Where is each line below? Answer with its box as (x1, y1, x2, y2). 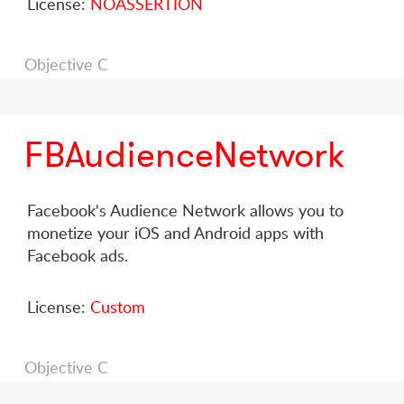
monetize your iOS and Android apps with (27, 222, 324, 243)
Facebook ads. (27, 244, 128, 266)
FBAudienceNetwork (24, 132, 344, 177)
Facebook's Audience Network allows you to (27, 199, 344, 221)
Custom (90, 296, 145, 317)
